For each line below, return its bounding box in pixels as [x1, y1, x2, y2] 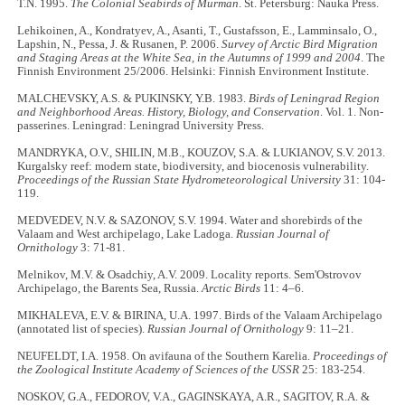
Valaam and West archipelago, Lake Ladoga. [17, 228, 237, 241]
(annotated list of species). [17, 323, 148, 336]
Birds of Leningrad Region [249, 92, 381, 106]
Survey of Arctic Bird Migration [221, 38, 379, 52]
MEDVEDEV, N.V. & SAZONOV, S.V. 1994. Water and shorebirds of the [17, 214, 363, 228]
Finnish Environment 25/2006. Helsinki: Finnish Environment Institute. [17, 65, 370, 79]
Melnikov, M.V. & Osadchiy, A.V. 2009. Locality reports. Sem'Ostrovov [17, 268, 363, 282]
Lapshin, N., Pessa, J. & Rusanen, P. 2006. [17, 38, 222, 52]
